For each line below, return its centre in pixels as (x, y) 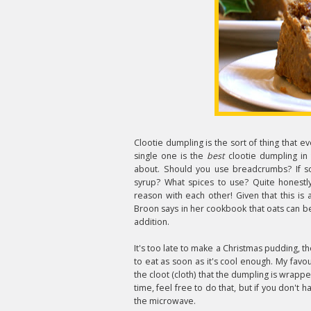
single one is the (171, 156)
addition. (153, 222)
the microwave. (165, 301)
